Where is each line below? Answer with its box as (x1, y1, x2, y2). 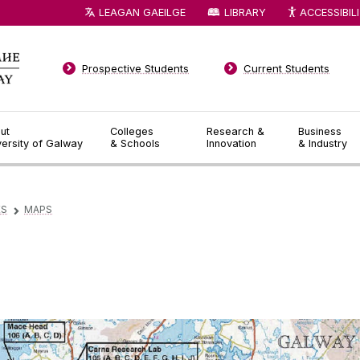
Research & (207, 125, 265, 137)
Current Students (243, 62, 330, 75)
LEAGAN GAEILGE (99, 6, 186, 18)
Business (298, 125, 342, 137)
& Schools (109, 137, 160, 149)
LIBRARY (223, 6, 266, 18)
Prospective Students (82, 62, 190, 75)
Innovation (207, 137, 257, 149)
